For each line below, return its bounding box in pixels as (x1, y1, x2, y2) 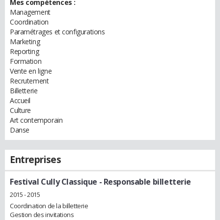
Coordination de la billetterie (10, 201, 88, 210)
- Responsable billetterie (97, 176, 192, 187)
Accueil (10, 96, 31, 105)
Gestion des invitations (10, 210, 74, 219)
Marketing (10, 37, 40, 46)
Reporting (10, 47, 39, 56)
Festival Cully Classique (10, 176, 97, 187)
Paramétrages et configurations (10, 27, 105, 36)
